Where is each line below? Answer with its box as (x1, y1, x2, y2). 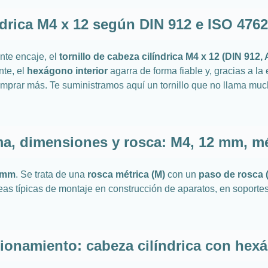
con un (165, 169, 199, 179)
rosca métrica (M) (87, 169, 165, 179)
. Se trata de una (16, 169, 87, 179)
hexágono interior (27, 65, 108, 76)
